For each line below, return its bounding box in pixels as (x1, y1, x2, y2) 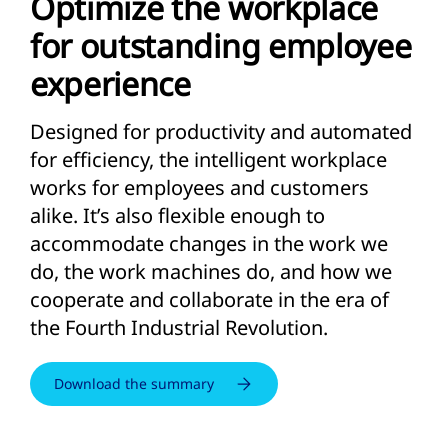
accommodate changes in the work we (30, 230, 388, 257)
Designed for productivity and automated (30, 118, 412, 145)
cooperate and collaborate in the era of (30, 286, 389, 313)
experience (30, 62, 191, 105)
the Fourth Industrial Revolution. (30, 314, 328, 341)
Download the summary (54, 374, 214, 393)
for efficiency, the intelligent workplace (30, 146, 387, 173)
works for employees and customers (30, 174, 369, 201)
